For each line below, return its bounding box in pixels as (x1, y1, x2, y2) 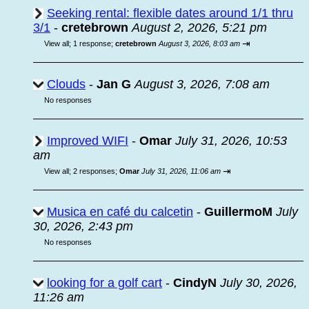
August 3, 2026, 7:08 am (134, 77, 270, 91)
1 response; (73, 39, 115, 48)
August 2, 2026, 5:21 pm (132, 21, 267, 34)
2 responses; (73, 167, 119, 175)
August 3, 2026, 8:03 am (159, 39, 240, 48)
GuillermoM (204, 205, 272, 219)
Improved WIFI (47, 134, 128, 148)
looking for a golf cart (47, 276, 162, 290)
